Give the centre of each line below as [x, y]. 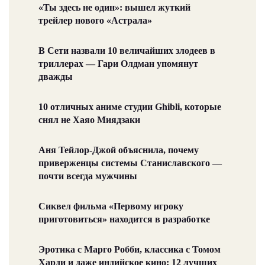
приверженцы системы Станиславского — [130, 163]
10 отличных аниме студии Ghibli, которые [130, 106]
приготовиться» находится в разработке [124, 219]
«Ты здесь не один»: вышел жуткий [114, 7]
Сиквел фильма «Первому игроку [111, 206]
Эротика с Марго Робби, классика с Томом [130, 249]
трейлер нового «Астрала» [95, 20]
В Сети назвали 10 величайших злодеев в [127, 50]
